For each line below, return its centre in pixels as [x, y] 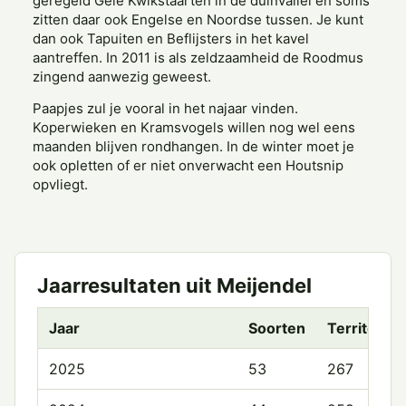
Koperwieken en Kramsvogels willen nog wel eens [194, 127]
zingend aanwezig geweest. [122, 77]
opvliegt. [60, 184]
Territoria [361, 328]
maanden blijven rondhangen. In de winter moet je [193, 146]
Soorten [277, 328]
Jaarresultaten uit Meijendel [174, 285]
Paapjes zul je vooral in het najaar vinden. [165, 108]
